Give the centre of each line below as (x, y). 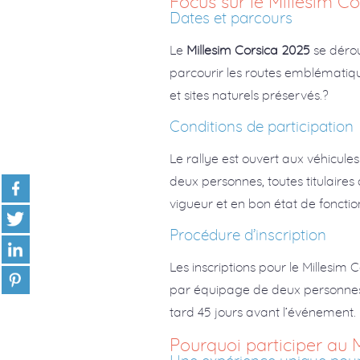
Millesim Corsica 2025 (249, 49)
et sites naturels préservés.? (250, 94)
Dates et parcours (231, 17)
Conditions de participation (262, 126)
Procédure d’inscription (248, 234)
